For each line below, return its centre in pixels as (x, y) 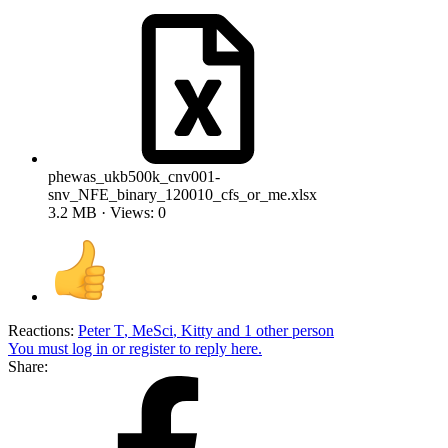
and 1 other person (273, 331)
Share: (28, 367)
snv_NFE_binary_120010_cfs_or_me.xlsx (182, 195)
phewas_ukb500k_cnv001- (134, 177)
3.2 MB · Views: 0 (107, 213)
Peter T (101, 331)
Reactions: (41, 331)
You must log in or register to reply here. (135, 349)
